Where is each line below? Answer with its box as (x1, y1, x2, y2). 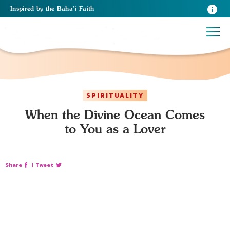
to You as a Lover (64, 122, 166, 136)
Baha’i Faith (56, 5, 94, 12)
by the (36, 5, 57, 12)
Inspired (10, 5, 36, 12)
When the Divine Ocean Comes (25, 107, 205, 122)
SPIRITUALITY (86, 91, 144, 100)
